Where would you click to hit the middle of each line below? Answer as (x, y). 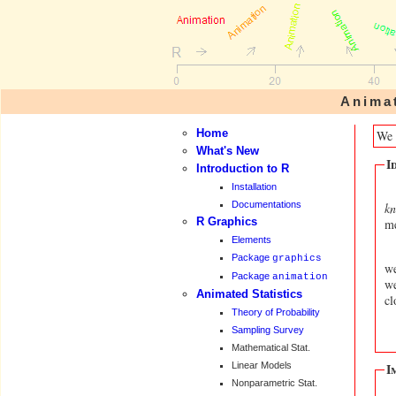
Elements (251, 240)
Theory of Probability (276, 312)
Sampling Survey (268, 330)
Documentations (267, 204)
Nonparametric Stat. (274, 383)
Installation (254, 187)
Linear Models (262, 365)
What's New (228, 151)
